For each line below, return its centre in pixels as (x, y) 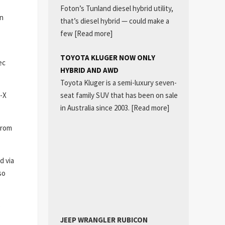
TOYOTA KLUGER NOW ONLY (107, 57)
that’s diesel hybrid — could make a (115, 21)
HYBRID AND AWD (89, 70)
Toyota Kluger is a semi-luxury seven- (118, 82)
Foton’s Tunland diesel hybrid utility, (117, 9)
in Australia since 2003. (95, 107)
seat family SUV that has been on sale (119, 95)
